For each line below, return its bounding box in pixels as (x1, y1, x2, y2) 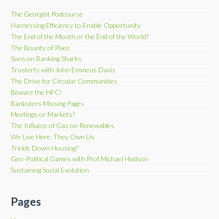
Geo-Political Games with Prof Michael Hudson (11, 154, 149, 163)
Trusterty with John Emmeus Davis (11, 66, 116, 74)
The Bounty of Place (11, 43, 70, 52)
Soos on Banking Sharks (11, 54, 82, 63)
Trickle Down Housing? (11, 143, 79, 152)
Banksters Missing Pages (11, 99, 85, 108)
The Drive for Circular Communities (11, 76, 118, 85)
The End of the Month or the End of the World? (11, 32, 149, 41)
